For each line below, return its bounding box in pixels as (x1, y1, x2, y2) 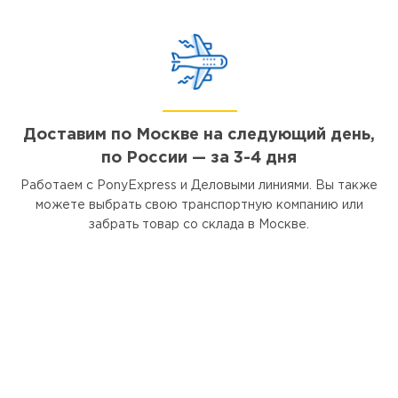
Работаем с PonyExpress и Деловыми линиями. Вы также (20, 180, 378, 191)
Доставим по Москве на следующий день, (23, 128, 375, 142)
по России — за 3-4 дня (101, 151, 297, 165)
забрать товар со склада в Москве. (89, 219, 309, 230)
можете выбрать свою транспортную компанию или (35, 200, 363, 211)
